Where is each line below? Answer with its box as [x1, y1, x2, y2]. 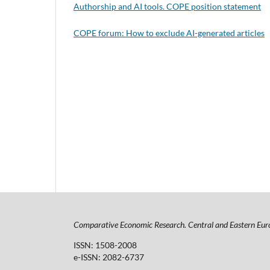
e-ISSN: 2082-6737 [74, 252, 144, 263]
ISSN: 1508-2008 [74, 240, 137, 251]
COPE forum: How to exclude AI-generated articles [74, 28, 265, 39]
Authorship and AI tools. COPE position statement [74, 1, 261, 11]
